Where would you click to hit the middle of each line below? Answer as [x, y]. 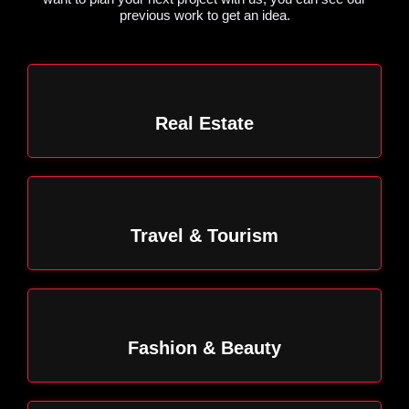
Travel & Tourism [204, 236]
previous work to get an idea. [204, 15]
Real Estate [204, 124]
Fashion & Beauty [204, 348]
